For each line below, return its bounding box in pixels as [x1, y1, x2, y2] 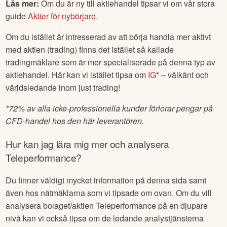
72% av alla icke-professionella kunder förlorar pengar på [9, 102, 213, 114]
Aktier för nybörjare [28, 10, 96, 22]
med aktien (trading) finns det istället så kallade [6, 43, 174, 55]
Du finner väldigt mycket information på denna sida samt [6, 174, 207, 186]
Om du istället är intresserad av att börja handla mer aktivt [6, 30, 211, 43]
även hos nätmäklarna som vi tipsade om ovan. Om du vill [6, 186, 212, 199]
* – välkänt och [156, 68, 209, 81]
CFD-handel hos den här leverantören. [6, 115, 144, 127]
